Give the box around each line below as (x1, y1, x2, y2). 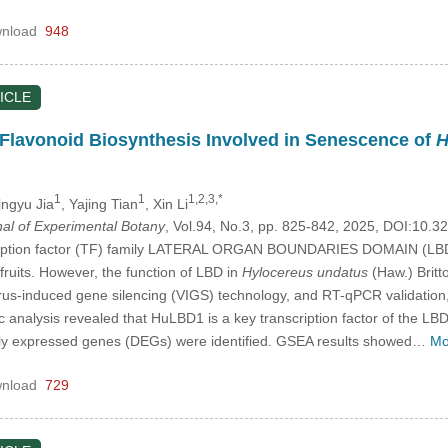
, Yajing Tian (60, 195, 138, 212)
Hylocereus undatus (241, 264, 368, 281)
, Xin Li (144, 195, 188, 212)
